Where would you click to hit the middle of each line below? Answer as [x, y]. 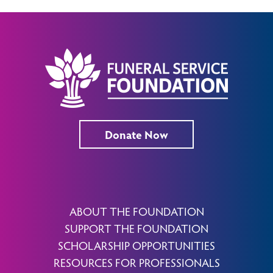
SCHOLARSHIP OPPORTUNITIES [136, 245]
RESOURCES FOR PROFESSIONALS [136, 262]
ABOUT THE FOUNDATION [136, 211]
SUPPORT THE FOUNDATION [136, 228]
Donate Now [136, 134]
